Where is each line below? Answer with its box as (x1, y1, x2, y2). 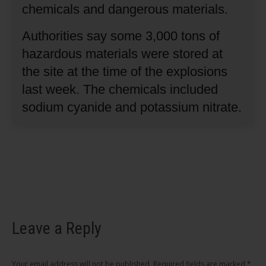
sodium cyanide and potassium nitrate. (22, 99, 242, 115)
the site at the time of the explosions (22, 64, 228, 79)
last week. (22, 81, 84, 97)
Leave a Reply (12, 218, 102, 239)
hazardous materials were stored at (22, 46, 223, 61)
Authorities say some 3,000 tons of (22, 28, 220, 43)
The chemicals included (83, 81, 218, 97)
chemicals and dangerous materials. (22, 1, 229, 17)
